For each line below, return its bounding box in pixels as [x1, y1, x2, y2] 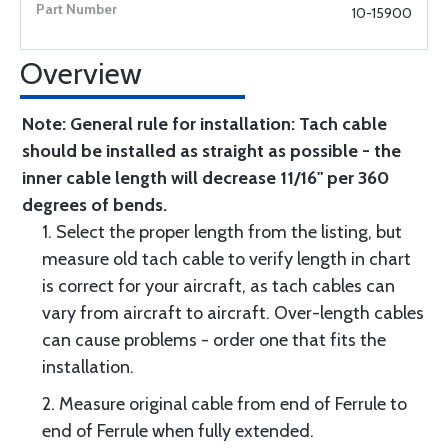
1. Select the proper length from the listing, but [42, 221, 402, 243]
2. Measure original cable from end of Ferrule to [42, 393, 407, 415]
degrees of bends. [22, 194, 167, 216]
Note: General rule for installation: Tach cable [22, 113, 387, 135]
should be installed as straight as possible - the [22, 140, 401, 162]
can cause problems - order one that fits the [42, 329, 386, 351]
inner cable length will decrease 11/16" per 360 [22, 167, 389, 189]
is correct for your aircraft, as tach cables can [42, 275, 395, 297]
